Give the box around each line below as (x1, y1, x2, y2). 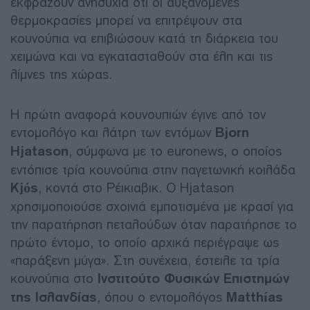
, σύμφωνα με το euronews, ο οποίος (69, 143, 282, 159)
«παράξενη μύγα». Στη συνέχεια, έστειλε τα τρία (10, 252, 280, 268)
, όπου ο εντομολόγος (97, 289, 226, 305)
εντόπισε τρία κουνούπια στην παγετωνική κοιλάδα (10, 161, 295, 178)
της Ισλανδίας (10, 289, 97, 305)
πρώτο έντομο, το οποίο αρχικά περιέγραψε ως (10, 234, 279, 250)
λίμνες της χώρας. (10, 66, 112, 82)
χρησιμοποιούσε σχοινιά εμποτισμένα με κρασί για (10, 198, 293, 215)
